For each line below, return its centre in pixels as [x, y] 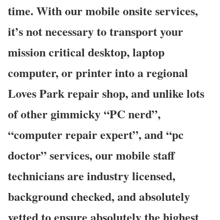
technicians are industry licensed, [92, 175]
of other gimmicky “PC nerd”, [84, 113]
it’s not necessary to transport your [96, 31]
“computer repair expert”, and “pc [96, 134]
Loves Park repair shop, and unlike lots [106, 93]
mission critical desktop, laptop [86, 52]
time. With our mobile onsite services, [103, 10]
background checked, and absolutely [99, 196]
